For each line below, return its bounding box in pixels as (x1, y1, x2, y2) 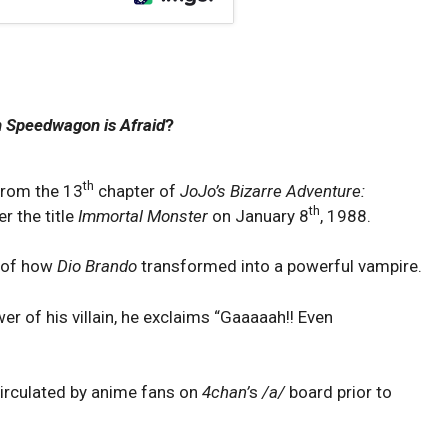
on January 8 (208, 205, 309, 226)
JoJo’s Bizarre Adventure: (180, 180, 365, 201)
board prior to (285, 382, 392, 402)
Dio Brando (57, 256, 137, 276)
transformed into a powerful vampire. (137, 256, 422, 276)
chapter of (94, 180, 180, 201)
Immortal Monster (78, 205, 208, 226)
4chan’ (202, 382, 249, 402)
